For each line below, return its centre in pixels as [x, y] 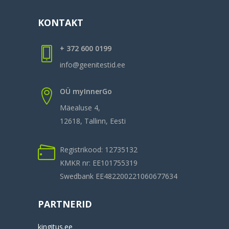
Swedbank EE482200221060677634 [119, 176]
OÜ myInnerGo [86, 91]
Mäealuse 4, [80, 107]
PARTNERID [65, 204]
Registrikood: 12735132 [99, 149]
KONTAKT [61, 22]
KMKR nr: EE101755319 [99, 163]
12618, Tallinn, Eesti [93, 121]
